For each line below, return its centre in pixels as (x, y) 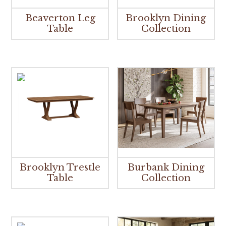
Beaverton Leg (60, 18)
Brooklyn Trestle (60, 168)
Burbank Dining (166, 168)
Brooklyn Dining (166, 18)
